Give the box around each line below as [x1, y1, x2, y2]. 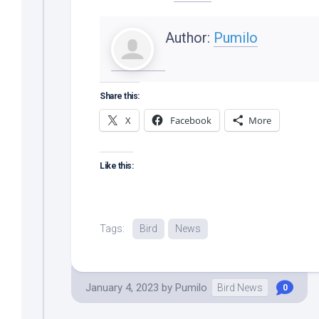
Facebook [170, 113, 211, 127]
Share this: [100, 90, 140, 101]
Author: [165, 28, 214, 46]
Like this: [100, 160, 133, 171]
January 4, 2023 [85, 281, 159, 294]
